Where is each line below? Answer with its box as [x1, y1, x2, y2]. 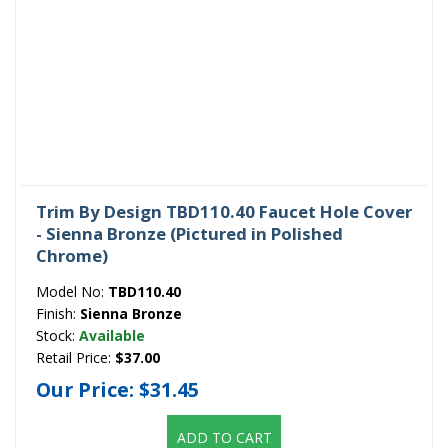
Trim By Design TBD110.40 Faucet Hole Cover [36, 200, 412, 224]
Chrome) [36, 244, 108, 268]
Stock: [36, 326, 79, 346]
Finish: [36, 304, 80, 324]
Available [79, 326, 145, 346]
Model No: [36, 282, 108, 302]
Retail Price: [36, 348, 115, 368]
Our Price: [36, 375, 139, 403]
